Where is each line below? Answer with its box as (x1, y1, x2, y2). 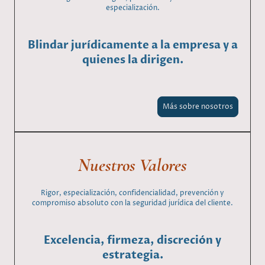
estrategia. (102, 247, 163, 263)
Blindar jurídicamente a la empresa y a (27, 37, 238, 53)
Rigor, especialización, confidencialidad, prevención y (41, 188, 224, 199)
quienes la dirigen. (82, 52, 183, 67)
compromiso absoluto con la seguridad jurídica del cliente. (32, 198, 233, 209)
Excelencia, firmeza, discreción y (44, 232, 221, 248)
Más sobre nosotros (163, 102, 233, 112)
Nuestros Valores (78, 154, 187, 176)
